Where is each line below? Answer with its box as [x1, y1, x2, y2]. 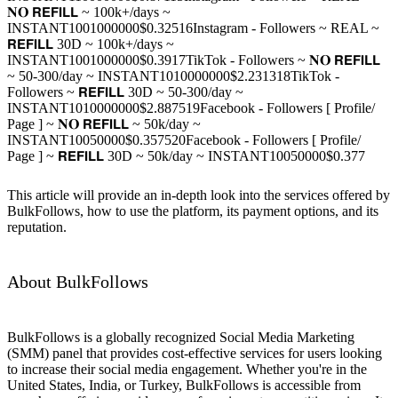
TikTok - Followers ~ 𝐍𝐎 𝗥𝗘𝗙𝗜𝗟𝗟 [186, 52, 380, 68]
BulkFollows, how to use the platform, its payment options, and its [7, 203, 378, 219]
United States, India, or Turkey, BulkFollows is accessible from [7, 377, 361, 393]
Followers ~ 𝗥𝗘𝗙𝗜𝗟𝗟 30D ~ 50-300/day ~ [7, 84, 243, 99]
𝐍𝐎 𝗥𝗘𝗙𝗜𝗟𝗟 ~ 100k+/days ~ [7, 4, 171, 20]
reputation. [7, 219, 67, 235]
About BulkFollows [7, 272, 148, 292]
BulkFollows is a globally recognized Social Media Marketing [7, 329, 354, 345]
